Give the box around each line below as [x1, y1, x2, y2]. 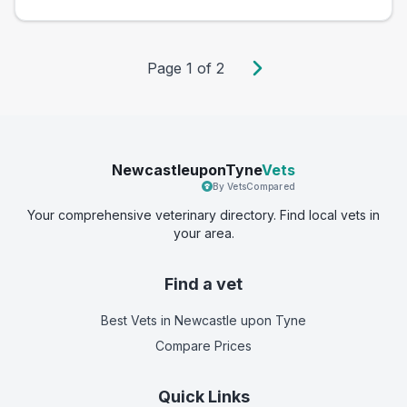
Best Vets [101, 313, 157, 328]
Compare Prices [155, 338, 252, 353]
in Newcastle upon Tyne [157, 313, 306, 328]
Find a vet [164, 274, 243, 293]
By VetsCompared [213, 181, 295, 192]
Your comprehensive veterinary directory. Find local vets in [27, 207, 380, 223]
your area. [173, 225, 234, 241]
